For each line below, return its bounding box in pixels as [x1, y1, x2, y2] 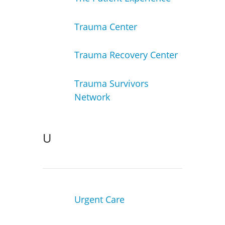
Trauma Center [74, 20, 137, 33]
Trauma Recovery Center [74, 49, 178, 61]
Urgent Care [74, 193, 125, 206]
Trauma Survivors [74, 77, 149, 89]
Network [74, 90, 110, 103]
